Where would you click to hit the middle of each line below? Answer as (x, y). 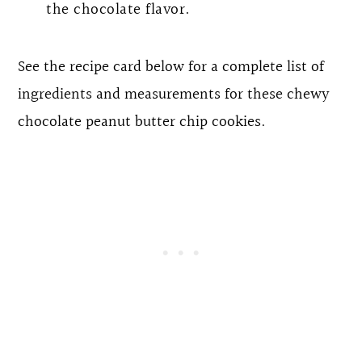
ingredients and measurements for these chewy (174, 94)
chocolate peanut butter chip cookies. (142, 122)
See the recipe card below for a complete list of (171, 67)
